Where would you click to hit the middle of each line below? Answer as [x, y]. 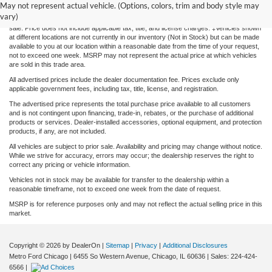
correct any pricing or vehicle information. [70, 164]
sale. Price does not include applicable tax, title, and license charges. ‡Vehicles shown [135, 28]
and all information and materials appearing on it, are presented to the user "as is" [128, 9]
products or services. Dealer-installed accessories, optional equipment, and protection [135, 122]
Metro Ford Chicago [39, 256]
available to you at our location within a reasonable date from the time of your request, [134, 46]
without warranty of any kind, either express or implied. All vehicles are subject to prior [135, 19]
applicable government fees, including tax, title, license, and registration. [114, 88]
